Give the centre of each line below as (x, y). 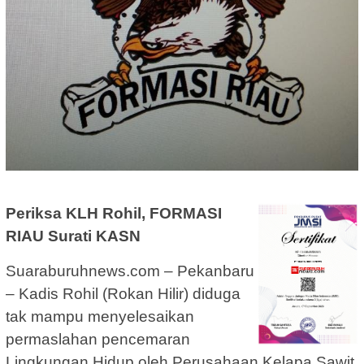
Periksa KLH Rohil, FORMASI (114, 214)
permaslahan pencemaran (98, 340)
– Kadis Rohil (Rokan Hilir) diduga (123, 294)
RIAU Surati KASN (73, 236)
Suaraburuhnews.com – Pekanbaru (130, 271)
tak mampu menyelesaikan (100, 317)
